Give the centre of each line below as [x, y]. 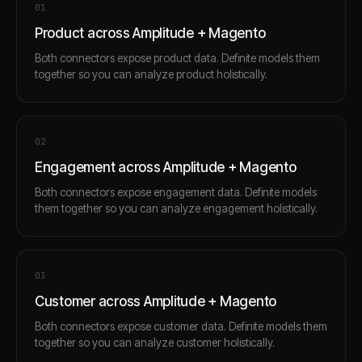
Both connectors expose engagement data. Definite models [176, 192]
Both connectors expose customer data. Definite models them [181, 326]
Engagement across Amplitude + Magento [166, 167]
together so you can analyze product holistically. [151, 74]
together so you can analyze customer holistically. [155, 342]
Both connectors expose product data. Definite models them [177, 58]
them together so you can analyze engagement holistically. [176, 208]
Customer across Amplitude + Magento [156, 301]
